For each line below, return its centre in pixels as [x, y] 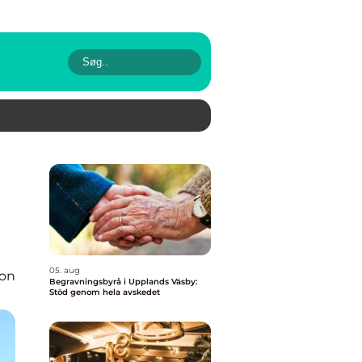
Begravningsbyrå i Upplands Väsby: [123, 282]
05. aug [65, 270]
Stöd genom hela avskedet [105, 292]
